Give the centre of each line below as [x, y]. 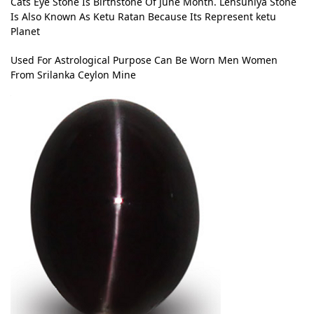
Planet [25, 32]
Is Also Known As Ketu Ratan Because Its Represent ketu [143, 17]
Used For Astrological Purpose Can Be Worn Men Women [144, 60]
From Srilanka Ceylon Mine [73, 74]
